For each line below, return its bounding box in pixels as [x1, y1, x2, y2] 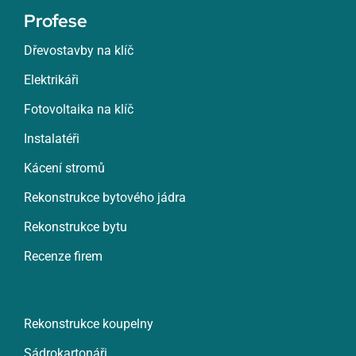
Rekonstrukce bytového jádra [23, 190, 186, 205]
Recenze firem [23, 249, 103, 264]
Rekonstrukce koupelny [23, 316, 153, 331]
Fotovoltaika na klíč [23, 102, 133, 117]
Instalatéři [23, 131, 79, 146]
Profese [23, 10, 87, 33]
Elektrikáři [23, 72, 79, 87]
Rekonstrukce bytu [23, 219, 127, 234]
